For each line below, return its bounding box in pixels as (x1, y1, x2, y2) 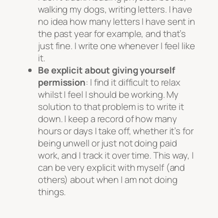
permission (38, 76, 86, 89)
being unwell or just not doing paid (38, 137, 177, 150)
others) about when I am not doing (38, 173, 178, 186)
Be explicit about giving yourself (38, 64, 175, 77)
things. (38, 185, 66, 199)
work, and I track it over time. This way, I (38, 149, 194, 162)
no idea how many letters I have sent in (38, 15, 196, 28)
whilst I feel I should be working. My (38, 88, 179, 101)
